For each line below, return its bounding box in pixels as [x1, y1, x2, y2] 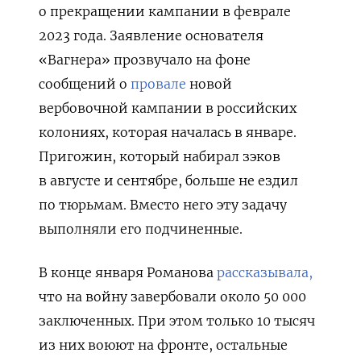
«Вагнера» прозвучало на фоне [39, 51, 251, 68]
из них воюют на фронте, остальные [39, 336, 288, 353]
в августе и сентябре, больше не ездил [39, 172, 298, 189]
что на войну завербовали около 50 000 [39, 288, 306, 305]
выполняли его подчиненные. [39, 220, 243, 237]
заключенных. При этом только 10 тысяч [39, 312, 315, 329]
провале [131, 75, 186, 92]
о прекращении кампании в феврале [39, 2, 291, 19]
